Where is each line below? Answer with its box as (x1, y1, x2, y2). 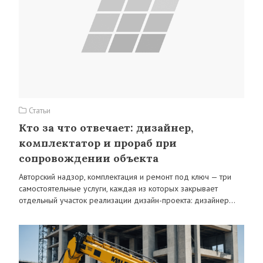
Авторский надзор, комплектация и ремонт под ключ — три (19, 171, 231, 182)
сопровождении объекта (19, 151, 159, 165)
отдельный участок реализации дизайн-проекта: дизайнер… (19, 195, 235, 205)
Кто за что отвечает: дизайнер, (19, 121, 193, 134)
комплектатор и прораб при (19, 136, 177, 150)
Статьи (26, 105, 50, 116)
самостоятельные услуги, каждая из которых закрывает (19, 183, 218, 194)
